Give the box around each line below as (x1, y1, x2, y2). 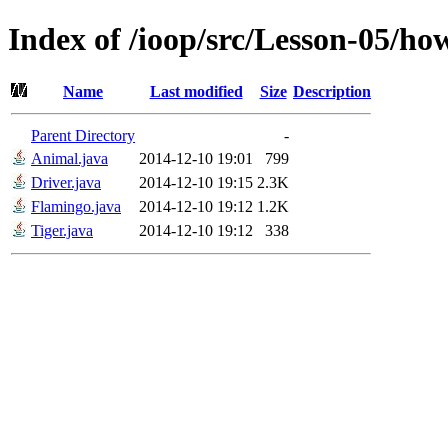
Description (293, 82, 371, 100)
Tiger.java (31, 221, 93, 239)
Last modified (149, 82, 243, 100)
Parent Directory (31, 126, 135, 144)
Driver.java (31, 173, 101, 191)
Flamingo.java (31, 197, 121, 215)
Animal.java (31, 149, 108, 167)
